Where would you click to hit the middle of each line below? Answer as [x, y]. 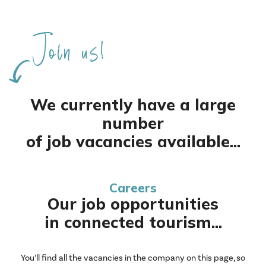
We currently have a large [133, 105]
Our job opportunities [133, 204]
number [133, 123]
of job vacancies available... [133, 142]
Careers [133, 188]
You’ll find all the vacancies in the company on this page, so [133, 258]
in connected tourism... [133, 222]
